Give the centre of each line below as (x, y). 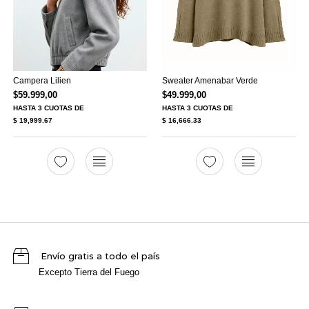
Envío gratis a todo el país (100, 256)
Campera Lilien (42, 81)
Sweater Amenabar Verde (210, 81)
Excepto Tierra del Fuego (89, 272)
